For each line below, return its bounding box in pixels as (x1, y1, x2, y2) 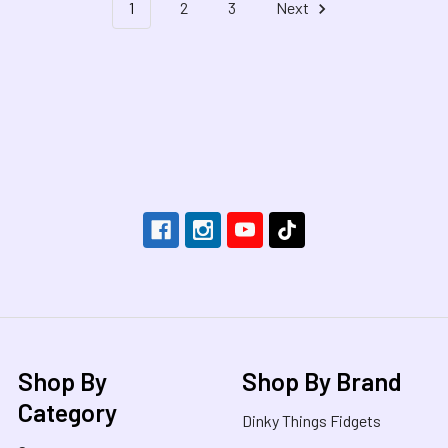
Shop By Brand (242, 365, 402, 396)
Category (18, 396, 117, 427)
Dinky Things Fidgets (242, 410, 381, 430)
